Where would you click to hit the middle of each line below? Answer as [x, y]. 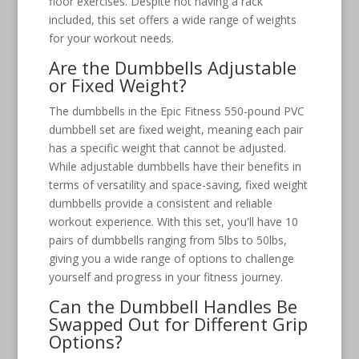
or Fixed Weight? [117, 85]
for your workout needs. [111, 38]
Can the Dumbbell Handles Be [173, 306]
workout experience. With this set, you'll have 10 [173, 221]
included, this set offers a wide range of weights [172, 19]
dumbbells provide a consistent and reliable [160, 203]
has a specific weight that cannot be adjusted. [167, 147]
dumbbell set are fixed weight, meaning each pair [175, 129]
